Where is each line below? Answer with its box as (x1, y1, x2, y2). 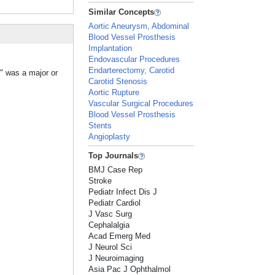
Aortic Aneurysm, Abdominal (88, 21, 190, 31)
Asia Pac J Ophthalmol (88, 265, 171, 274)
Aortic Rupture (88, 88, 140, 97)
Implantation (88, 44, 133, 53)
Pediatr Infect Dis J (88, 187, 158, 196)
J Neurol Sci (88, 242, 133, 252)
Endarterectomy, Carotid (88, 66, 175, 75)
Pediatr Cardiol (88, 198, 141, 207)
